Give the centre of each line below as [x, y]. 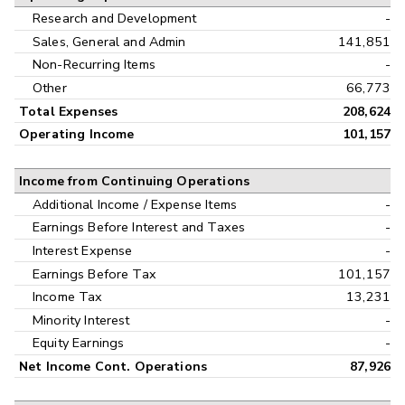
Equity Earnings [79, 343]
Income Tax [68, 297]
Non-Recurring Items [94, 65]
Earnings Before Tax [94, 273]
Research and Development [115, 19]
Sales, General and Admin [109, 41]
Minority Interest [81, 320]
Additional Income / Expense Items [135, 204]
